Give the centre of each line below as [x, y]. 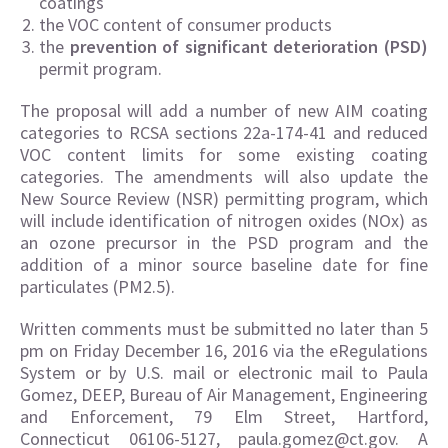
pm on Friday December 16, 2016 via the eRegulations [224, 350]
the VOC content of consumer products [185, 24]
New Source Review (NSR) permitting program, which [224, 198]
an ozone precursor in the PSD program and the [224, 242]
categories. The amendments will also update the [224, 176]
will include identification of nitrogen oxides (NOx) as [224, 220]
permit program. [100, 68]
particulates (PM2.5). [97, 286]
